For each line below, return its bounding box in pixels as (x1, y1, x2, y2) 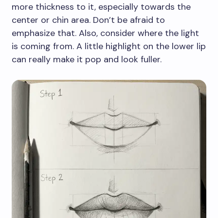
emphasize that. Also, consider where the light (12, 27, 199, 39)
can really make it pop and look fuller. (12, 54, 162, 66)
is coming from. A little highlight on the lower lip (12, 40, 206, 53)
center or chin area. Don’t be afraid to (12, 14, 165, 26)
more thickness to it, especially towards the (12, 1, 191, 13)
